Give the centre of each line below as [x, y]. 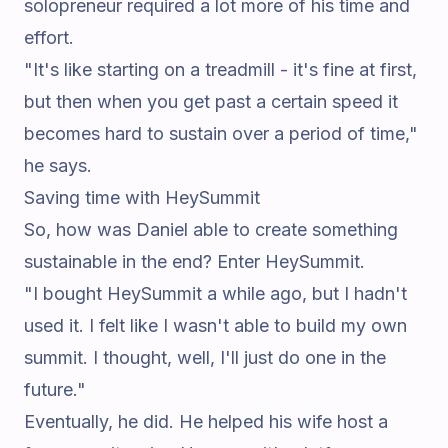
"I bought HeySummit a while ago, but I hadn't [215, 293]
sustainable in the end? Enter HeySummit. [194, 261]
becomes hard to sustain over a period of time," [221, 133]
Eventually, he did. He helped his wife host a [206, 421]
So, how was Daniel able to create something [211, 229]
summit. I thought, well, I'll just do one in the [205, 357]
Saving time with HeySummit [142, 197]
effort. [49, 37]
